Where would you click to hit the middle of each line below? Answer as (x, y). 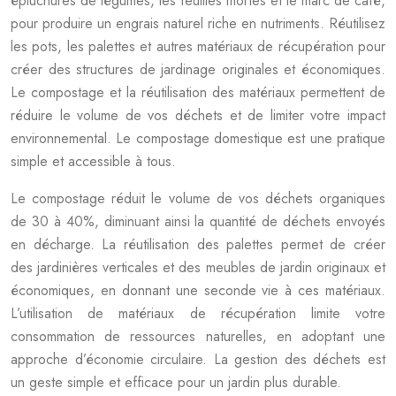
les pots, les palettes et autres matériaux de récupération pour (198, 46)
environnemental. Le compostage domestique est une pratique (198, 138)
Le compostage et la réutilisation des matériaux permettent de (198, 92)
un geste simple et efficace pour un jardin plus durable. (176, 382)
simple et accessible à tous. (93, 161)
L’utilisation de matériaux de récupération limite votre (198, 313)
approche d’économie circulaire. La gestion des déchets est (198, 359)
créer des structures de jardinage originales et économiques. (198, 69)
